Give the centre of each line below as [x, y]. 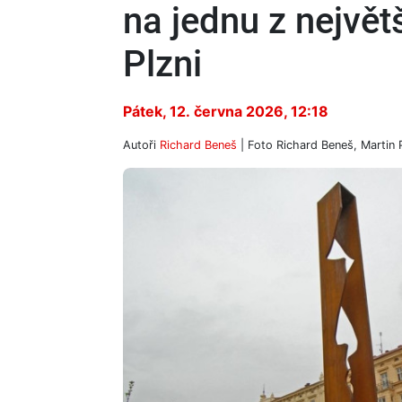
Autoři [141, 145]
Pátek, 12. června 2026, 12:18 [226, 111]
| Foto [257, 145]
